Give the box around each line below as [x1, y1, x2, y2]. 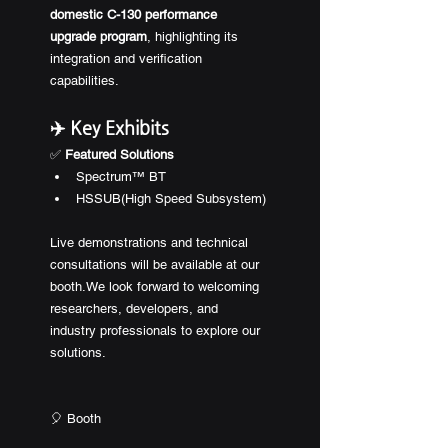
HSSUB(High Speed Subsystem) [76, 191, 266, 207]
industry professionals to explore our [50, 323, 264, 339]
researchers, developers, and [50, 301, 222, 317]
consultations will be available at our [50, 257, 263, 273]
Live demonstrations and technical [50, 235, 252, 251]
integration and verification [50, 51, 206, 67]
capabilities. [50, 73, 119, 89]
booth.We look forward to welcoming [50, 279, 263, 295]
